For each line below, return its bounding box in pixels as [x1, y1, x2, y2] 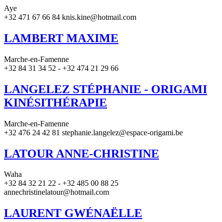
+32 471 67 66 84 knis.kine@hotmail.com [4, 13, 136, 22]
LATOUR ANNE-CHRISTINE [4, 147, 159, 160]
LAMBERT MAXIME [4, 31, 118, 45]
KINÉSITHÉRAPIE [4, 96, 107, 109]
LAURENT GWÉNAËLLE [4, 207, 142, 220]
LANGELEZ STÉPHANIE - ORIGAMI [4, 82, 207, 96]
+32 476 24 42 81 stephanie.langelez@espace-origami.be [4, 128, 183, 137]
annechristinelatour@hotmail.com [4, 188, 109, 197]
